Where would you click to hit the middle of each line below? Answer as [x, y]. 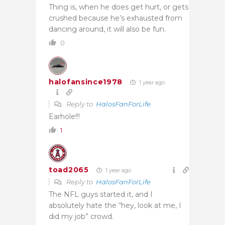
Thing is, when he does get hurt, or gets [119, 7]
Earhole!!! [64, 116]
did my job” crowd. [81, 216]
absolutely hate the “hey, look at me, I [115, 205]
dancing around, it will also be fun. [107, 29]
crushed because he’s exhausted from [116, 18]
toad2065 [69, 170]
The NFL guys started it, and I [101, 194]
